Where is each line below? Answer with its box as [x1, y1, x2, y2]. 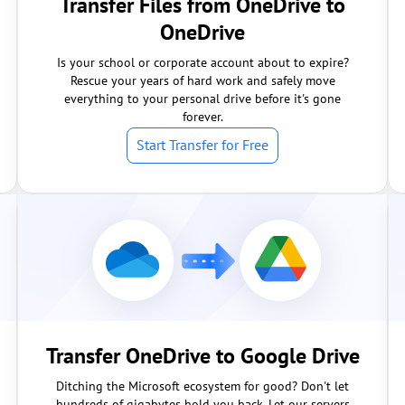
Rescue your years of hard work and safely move [70, 72, 335, 89]
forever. [182, 108, 223, 125]
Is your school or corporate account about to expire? [56, 54, 349, 71]
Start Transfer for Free [137, 136, 268, 154]
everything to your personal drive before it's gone [64, 90, 341, 107]
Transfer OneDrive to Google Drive [45, 342, 360, 370]
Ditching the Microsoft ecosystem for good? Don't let [56, 378, 349, 394]
